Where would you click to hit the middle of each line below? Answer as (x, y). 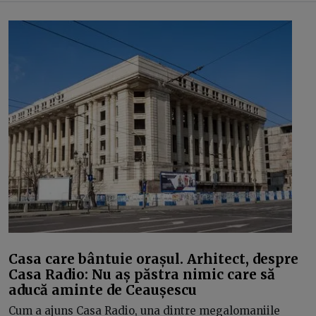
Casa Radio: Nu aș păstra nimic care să (142, 274)
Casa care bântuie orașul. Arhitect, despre (153, 259)
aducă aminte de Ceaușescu (103, 290)
